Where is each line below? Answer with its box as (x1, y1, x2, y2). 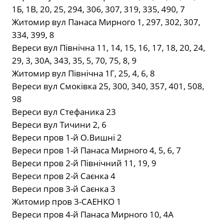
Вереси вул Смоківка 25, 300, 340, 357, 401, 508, (12, 80, 204, 92)
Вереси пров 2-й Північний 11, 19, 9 (12, 157, 156, 169)
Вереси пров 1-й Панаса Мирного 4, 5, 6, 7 (12, 145, 181, 156)
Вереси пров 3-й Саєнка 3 (12, 183, 115, 195)
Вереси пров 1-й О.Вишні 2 (12, 132, 122, 144)
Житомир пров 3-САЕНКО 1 (12, 196, 121, 208)
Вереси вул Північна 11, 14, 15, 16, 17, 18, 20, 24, (12, 42, 205, 54)
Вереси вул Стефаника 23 (12, 106, 116, 118)
